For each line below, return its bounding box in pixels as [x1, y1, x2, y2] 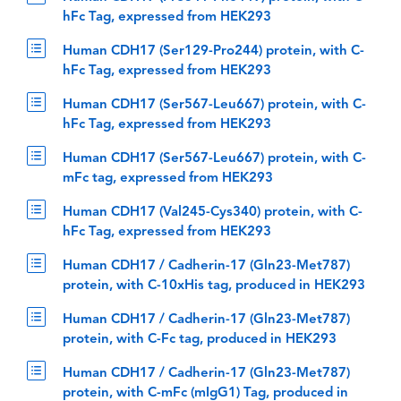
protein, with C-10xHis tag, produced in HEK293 [63, 279, 365, 294]
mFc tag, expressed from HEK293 [63, 172, 273, 186]
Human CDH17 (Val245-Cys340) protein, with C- [63, 206, 363, 220]
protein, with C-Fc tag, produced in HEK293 [63, 333, 337, 347]
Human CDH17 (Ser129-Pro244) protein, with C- [63, 45, 364, 59]
